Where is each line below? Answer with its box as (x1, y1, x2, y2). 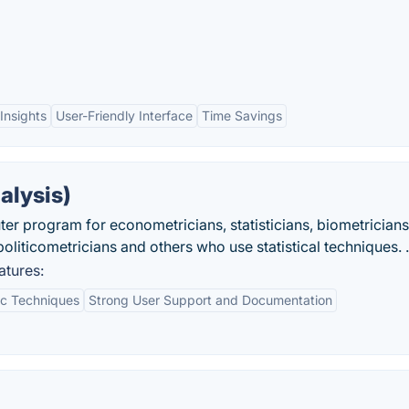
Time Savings (202, 108, 282, 123)
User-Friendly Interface (56, 108, 193, 123)
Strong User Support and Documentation (89, 292, 332, 308)
